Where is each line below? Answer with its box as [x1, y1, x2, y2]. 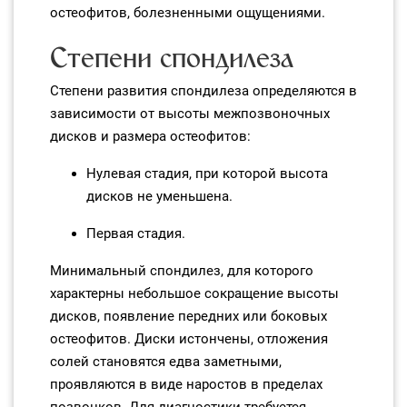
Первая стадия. [86, 225, 185, 242]
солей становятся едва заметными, [50, 353, 282, 370]
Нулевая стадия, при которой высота [86, 165, 328, 182]
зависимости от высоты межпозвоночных [50, 105, 330, 122]
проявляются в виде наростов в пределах [50, 376, 323, 392]
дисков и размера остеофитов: [50, 128, 251, 144]
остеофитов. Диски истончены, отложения [50, 331, 328, 347]
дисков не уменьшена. [86, 188, 233, 204]
